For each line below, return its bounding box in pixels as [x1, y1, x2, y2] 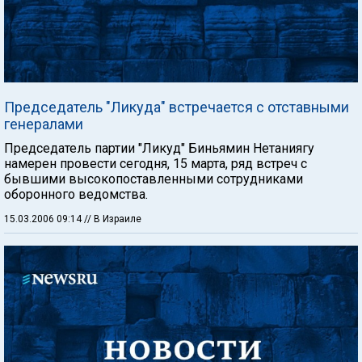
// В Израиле [84, 213, 141, 225]
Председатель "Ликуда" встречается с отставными [4, 98, 349, 116]
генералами [4, 115, 83, 133]
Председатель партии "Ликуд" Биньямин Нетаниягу [4, 140, 314, 156]
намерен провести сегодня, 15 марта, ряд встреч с [4, 155, 307, 171]
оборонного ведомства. [4, 186, 148, 202]
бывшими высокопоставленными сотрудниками [4, 170, 303, 187]
